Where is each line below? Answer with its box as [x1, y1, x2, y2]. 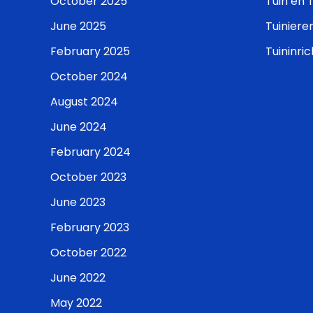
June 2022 [50, 270, 105, 286]
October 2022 [50, 245, 126, 261]
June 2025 [50, 18, 106, 34]
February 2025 [50, 43, 130, 59]
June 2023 [50, 194, 105, 210]
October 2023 [50, 169, 126, 185]
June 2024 [50, 119, 107, 135]
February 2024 [50, 144, 131, 160]
